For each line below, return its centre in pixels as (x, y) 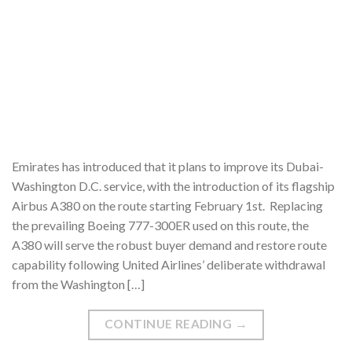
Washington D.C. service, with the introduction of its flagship (173, 185)
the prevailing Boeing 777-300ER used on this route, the (160, 225)
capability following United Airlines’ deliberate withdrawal (169, 264)
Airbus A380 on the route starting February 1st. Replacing (167, 205)
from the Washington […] (78, 284)
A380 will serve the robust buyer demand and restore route (169, 244)
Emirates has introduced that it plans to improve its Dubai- (168, 166)
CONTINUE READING (169, 324)
